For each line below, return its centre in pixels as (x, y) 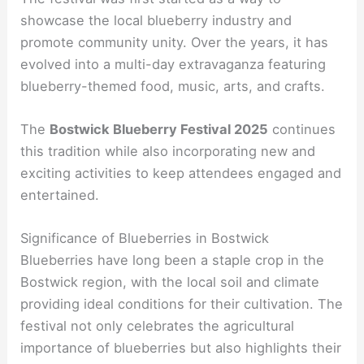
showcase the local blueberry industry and (156, 20)
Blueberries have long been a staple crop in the (173, 260)
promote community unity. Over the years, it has (175, 42)
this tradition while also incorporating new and (168, 152)
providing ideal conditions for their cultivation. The (182, 304)
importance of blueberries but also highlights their (181, 348)
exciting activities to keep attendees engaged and (181, 173)
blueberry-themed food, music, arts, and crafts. (173, 86)
